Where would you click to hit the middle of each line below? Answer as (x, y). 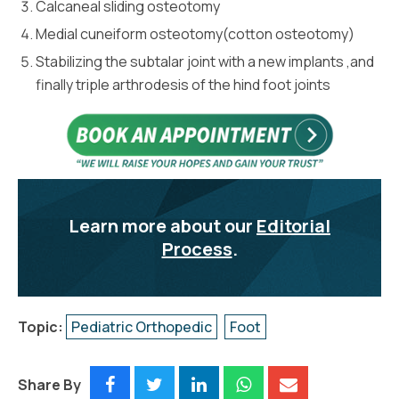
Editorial (293, 225)
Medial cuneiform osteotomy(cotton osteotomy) (195, 33)
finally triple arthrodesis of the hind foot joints (183, 84)
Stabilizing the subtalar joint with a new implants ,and (205, 61)
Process (197, 248)
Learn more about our (163, 225)
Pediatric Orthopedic (142, 326)
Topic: (41, 326)
